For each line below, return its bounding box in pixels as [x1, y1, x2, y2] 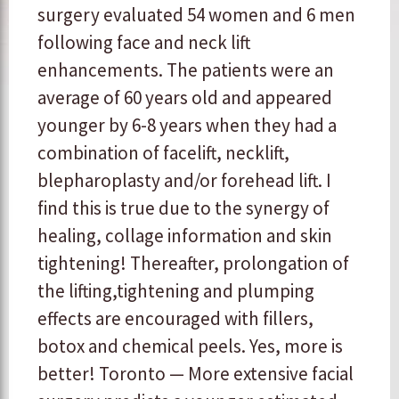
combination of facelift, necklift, [37, 141, 289, 166]
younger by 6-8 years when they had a [37, 113, 337, 138]
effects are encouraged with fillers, [37, 306, 313, 331]
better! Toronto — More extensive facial [37, 362, 354, 387]
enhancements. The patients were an [37, 58, 334, 83]
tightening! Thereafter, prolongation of [37, 251, 349, 276]
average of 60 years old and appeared [37, 85, 332, 110]
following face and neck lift [37, 30, 250, 55]
